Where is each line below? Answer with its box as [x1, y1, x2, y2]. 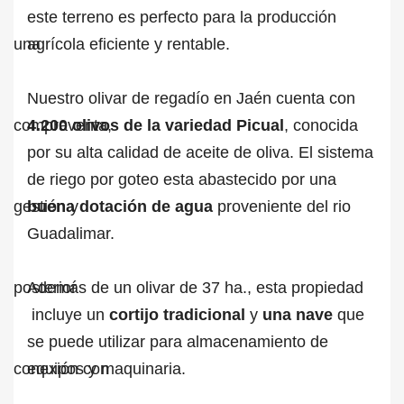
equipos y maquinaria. [27, 360, 186, 378]
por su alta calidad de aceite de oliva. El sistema [27, 143, 373, 161]
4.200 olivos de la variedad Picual [27, 116, 284, 134]
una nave [262, 306, 333, 324]
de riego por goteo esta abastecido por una [27, 170, 336, 188]
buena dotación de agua [27, 197, 213, 216]
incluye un [27, 306, 109, 324]
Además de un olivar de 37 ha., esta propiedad [27, 279, 363, 297]
